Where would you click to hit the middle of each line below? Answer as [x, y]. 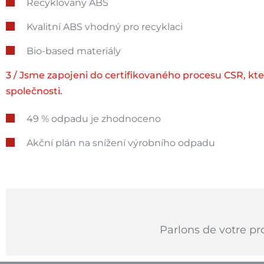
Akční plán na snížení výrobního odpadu [121, 143]
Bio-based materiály [74, 51]
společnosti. [34, 91]
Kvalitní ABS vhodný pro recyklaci [105, 27]
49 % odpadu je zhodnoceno [94, 118]
